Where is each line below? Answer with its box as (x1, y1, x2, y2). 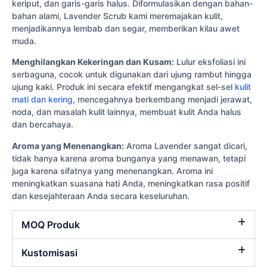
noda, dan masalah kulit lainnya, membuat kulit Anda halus (12, 107, 241, 117)
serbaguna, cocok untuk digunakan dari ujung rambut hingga (12, 69, 252, 80)
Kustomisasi (21, 247, 77, 259)
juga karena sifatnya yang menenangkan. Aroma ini (12, 165, 213, 176)
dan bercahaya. (12, 119, 73, 130)
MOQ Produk (21, 219, 80, 231)
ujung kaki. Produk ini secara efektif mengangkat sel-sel (12, 82, 235, 92)
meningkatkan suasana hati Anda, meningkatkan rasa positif (12, 178, 250, 188)
